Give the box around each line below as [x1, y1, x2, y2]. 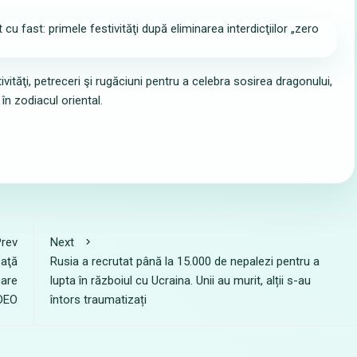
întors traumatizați [49, 292, 147, 307]
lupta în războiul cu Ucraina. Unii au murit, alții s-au [49, 273, 311, 288]
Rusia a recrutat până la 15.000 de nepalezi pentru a [49, 254, 320, 269]
